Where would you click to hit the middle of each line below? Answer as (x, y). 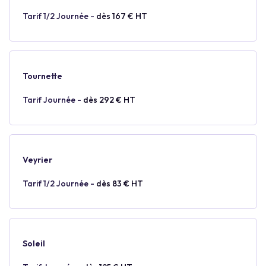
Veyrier (37, 160)
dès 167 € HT (122, 16)
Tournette (42, 76)
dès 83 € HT (120, 183)
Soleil (34, 243)
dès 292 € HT (109, 100)
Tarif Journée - (53, 100)
